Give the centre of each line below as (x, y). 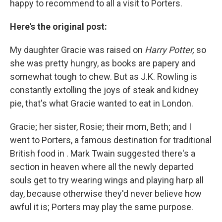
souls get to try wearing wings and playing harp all (107, 180)
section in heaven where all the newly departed (102, 167)
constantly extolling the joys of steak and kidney (104, 90)
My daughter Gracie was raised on (77, 50)
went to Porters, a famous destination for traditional (111, 140)
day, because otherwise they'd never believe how (106, 194)
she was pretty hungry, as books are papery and (103, 63)
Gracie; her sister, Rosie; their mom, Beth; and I (101, 127)
